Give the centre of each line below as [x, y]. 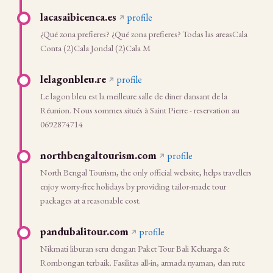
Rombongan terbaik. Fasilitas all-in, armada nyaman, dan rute [143, 262]
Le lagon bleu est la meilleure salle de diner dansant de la [134, 96]
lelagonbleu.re [73, 79]
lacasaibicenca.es [78, 17]
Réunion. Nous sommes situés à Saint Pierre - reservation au [140, 110]
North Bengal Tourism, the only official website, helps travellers [146, 172]
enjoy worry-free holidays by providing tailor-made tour [133, 186]
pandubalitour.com [84, 231]
